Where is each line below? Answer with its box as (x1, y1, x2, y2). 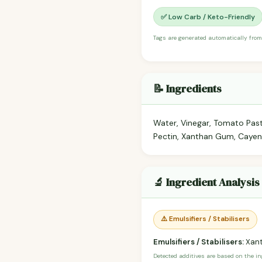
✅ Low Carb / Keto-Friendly (161, 12, 255, 22)
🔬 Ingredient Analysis (153, 175, 260, 190)
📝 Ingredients (153, 81, 222, 96)
